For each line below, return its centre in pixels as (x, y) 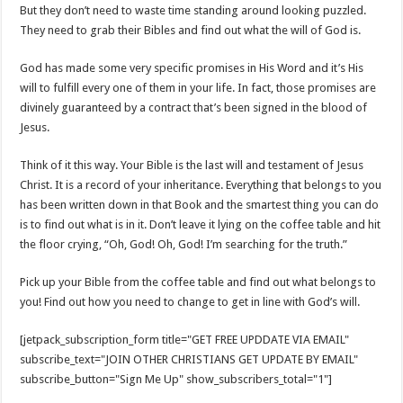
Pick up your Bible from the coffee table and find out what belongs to (198, 282)
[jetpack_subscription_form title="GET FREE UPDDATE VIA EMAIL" (185, 340)
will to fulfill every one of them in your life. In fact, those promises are (198, 88)
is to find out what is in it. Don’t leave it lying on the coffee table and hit (201, 224)
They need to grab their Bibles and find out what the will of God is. (191, 30)
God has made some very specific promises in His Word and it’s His (192, 68)
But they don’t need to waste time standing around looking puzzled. (193, 10)
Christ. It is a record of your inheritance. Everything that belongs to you (201, 185)
